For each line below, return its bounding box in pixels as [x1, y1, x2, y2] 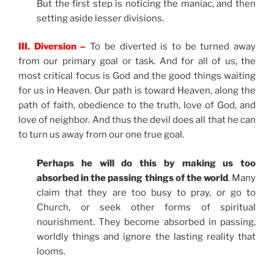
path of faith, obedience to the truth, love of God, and [18, 100, 256, 111]
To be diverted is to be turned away [86, 41, 256, 53]
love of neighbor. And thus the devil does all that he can [18, 114, 256, 126]
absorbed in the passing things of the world [37, 172, 228, 183]
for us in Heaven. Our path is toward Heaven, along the [18, 85, 256, 97]
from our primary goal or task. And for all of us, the [18, 56, 256, 67]
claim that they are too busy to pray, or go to [37, 187, 256, 198]
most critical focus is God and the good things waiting [18, 70, 256, 82]
